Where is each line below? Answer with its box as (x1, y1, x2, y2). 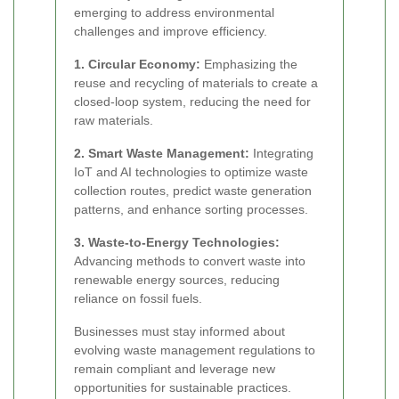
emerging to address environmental (74, 4, 274, 20)
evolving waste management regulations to (74, 342, 315, 357)
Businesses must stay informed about (74, 323, 285, 338)
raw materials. (74, 112, 153, 127)
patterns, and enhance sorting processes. (74, 201, 308, 216)
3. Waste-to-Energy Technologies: (74, 234, 280, 249)
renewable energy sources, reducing (74, 272, 280, 287)
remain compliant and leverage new (74, 361, 275, 376)
